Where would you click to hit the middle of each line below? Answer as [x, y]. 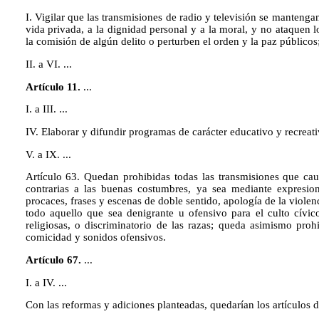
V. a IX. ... [48, 154]
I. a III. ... [46, 109]
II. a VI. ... [48, 64]
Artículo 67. [54, 260]
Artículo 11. [54, 87]
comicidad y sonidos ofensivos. [95, 237]
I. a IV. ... [46, 282]
